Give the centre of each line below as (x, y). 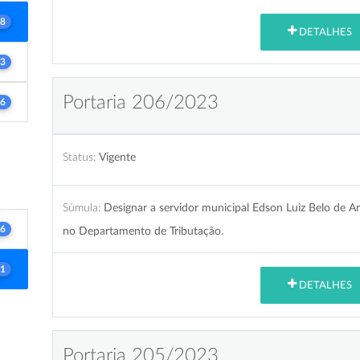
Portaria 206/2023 (140, 102)
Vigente (117, 157)
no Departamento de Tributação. (143, 231)
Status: (79, 157)
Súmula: (81, 207)
